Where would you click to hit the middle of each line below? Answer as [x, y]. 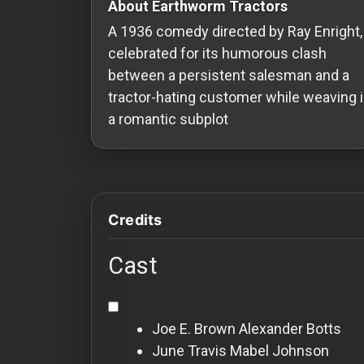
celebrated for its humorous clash [217, 53]
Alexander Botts [290, 328]
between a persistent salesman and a [229, 75]
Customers [57, 269]
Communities [61, 140]
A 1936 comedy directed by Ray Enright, [235, 31]
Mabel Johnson [279, 350]
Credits [135, 219]
